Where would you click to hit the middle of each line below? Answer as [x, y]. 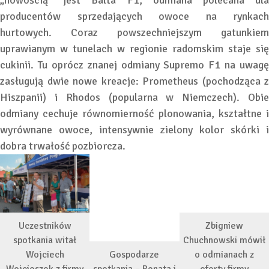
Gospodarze [134, 254]
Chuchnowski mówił [224, 240]
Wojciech [45, 254]
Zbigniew [224, 225]
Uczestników [45, 225]
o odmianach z [224, 254]
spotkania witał [45, 240]
